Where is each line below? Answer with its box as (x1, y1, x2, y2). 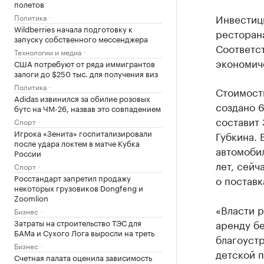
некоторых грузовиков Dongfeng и (14, 181, 143, 193)
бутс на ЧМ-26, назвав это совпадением (14, 102, 161, 114)
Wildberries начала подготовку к (14, 22, 133, 34)
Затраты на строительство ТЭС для (14, 216, 141, 228)
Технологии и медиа (14, 46, 81, 57)
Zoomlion (14, 192, 48, 203)
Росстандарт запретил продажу (14, 171, 131, 183)
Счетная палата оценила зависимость (14, 251, 152, 263)
